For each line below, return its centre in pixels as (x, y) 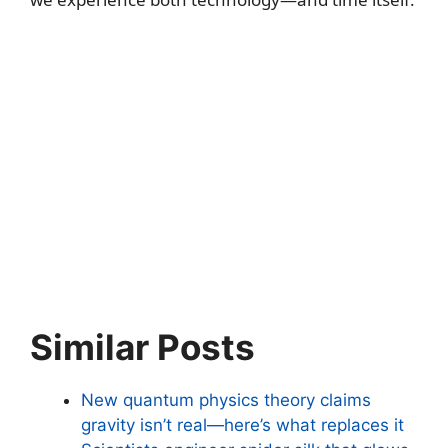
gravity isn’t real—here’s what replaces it (242, 424)
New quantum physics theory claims (226, 399)
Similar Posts (142, 346)
